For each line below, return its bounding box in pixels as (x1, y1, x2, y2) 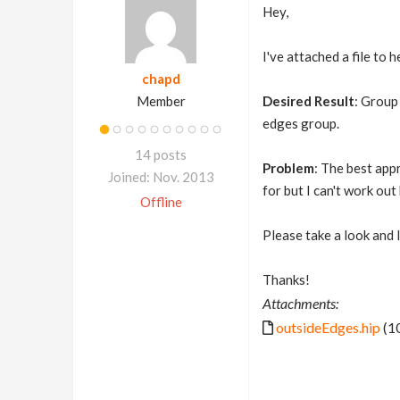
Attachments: (262, 295, 338, 312)
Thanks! (262, 271, 310, 287)
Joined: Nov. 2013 (107, 169, 214, 185)
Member (136, 93, 186, 109)
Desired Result (262, 93, 354, 109)
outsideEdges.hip (275, 319, 380, 336)
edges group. (262, 115, 339, 131)
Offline (139, 194, 182, 210)
